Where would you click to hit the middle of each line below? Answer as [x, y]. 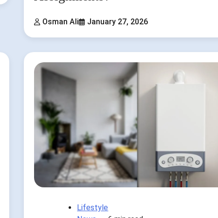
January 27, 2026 [118, 21]
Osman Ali [61, 21]
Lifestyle [93, 207]
